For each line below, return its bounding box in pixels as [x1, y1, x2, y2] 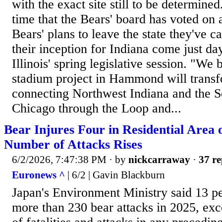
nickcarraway [128, 153, 190, 166]
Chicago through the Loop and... [12, 101, 181, 115]
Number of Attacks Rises [4, 137, 142, 152]
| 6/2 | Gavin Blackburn [65, 169, 165, 181]
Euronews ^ [12, 169, 65, 181]
